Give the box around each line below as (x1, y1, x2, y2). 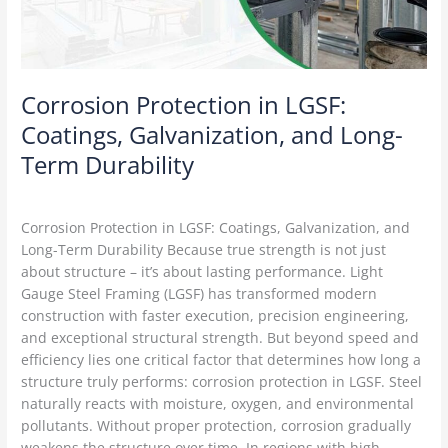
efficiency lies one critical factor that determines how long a (21, 350, 422, 370)
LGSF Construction (21, 184, 144, 204)
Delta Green (156, 184, 237, 204)
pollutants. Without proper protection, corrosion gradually (21, 416, 412, 436)
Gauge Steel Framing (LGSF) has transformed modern (21, 284, 378, 304)
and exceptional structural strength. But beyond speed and (21, 328, 420, 348)
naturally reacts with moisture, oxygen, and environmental (21, 394, 415, 414)
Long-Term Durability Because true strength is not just (21, 240, 387, 260)
